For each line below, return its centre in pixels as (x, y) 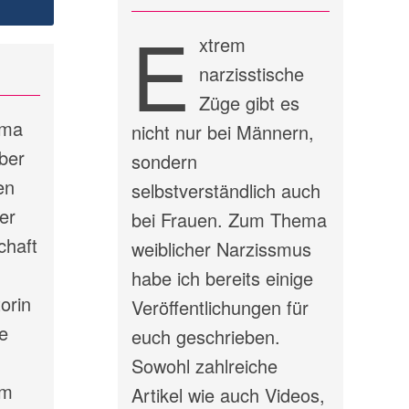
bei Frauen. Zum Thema (229, 219)
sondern (164, 161)
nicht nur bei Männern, (222, 131)
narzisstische (251, 73)
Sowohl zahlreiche (204, 365)
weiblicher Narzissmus (221, 248)
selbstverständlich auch (225, 190)
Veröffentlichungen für (220, 307)
